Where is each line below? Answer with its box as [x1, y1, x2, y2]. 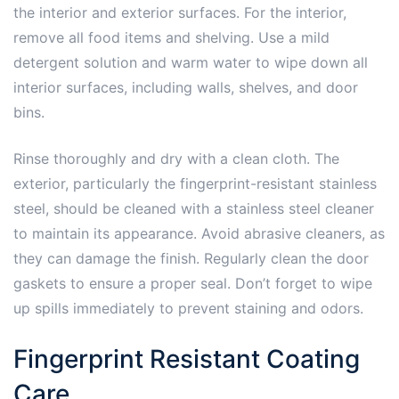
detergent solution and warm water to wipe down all [13, 53, 368, 72]
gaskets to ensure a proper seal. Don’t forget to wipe [13, 274, 372, 293]
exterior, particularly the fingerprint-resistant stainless [13, 175, 377, 193]
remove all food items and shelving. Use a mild [13, 28, 330, 47]
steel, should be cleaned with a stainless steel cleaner [13, 199, 374, 218]
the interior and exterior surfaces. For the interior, [13, 4, 346, 22]
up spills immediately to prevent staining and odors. [13, 299, 363, 318]
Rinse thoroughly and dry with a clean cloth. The [13, 150, 339, 168]
